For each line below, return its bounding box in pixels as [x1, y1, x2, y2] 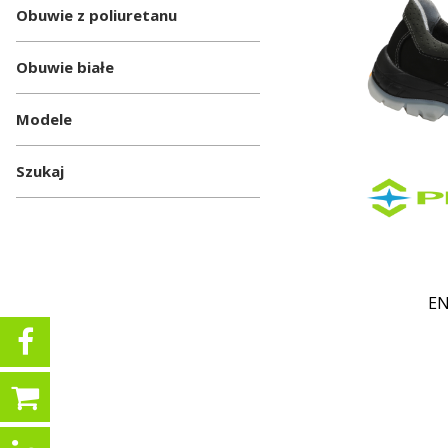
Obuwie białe [16, 57, 114, 77]
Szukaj [16, 161, 64, 181]
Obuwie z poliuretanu [16, 5, 177, 25]
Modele [16, 109, 72, 129]
